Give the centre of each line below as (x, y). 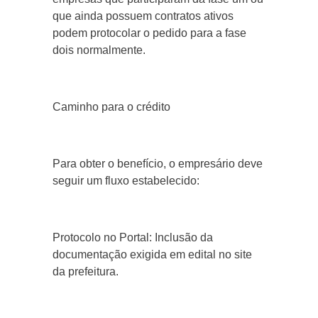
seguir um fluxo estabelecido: (126, 181)
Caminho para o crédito (111, 107)
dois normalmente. (99, 50)
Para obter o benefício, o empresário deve (158, 164)
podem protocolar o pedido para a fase (149, 33)
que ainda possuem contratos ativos (143, 16)
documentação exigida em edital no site (152, 255)
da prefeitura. (86, 272)
